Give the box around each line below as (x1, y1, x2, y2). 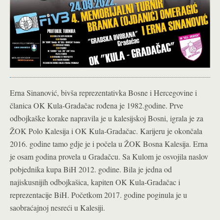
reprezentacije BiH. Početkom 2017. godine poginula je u (10, 190, 187, 200)
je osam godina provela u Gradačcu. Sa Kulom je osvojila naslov (10, 151, 208, 162)
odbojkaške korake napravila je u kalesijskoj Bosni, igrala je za (10, 113, 203, 124)
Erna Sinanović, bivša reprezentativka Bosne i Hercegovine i (10, 87, 197, 98)
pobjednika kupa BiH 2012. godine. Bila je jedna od (10, 164, 172, 175)
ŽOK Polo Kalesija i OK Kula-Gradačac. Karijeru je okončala (10, 126, 202, 137)
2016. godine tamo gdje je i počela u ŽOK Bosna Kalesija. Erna (10, 138, 208, 149)
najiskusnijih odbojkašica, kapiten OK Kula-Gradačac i (10, 177, 180, 188)
